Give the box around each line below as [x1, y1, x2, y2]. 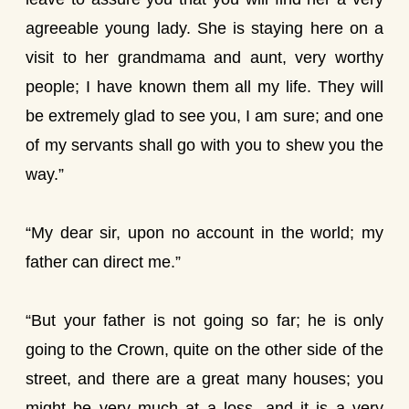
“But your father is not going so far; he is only [26, 311, 383, 330]
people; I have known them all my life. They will [26, 78, 383, 96]
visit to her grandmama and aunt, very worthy [26, 48, 383, 67]
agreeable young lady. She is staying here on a [26, 19, 383, 37]
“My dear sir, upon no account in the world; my [26, 224, 383, 242]
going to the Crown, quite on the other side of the [26, 341, 383, 359]
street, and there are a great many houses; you [26, 370, 383, 388]
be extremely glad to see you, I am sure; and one [26, 107, 383, 125]
